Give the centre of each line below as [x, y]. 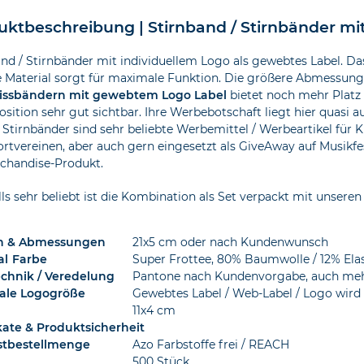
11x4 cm [154, 311]
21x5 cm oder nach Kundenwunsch [230, 243]
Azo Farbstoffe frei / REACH [210, 345]
